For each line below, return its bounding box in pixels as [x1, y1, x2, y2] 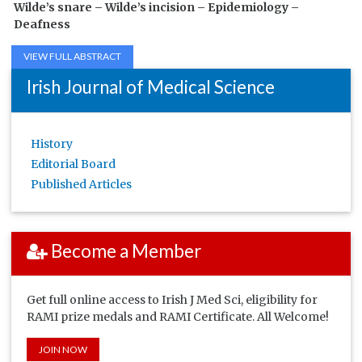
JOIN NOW [38, 343, 87, 356]
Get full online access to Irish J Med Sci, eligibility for [26, 293, 318, 307]
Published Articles [30, 176, 132, 192]
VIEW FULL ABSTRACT [23, 50, 122, 63]
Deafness [14, 16, 71, 32]
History [30, 136, 73, 151]
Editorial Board [30, 156, 116, 171]
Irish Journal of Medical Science [26, 76, 275, 98]
